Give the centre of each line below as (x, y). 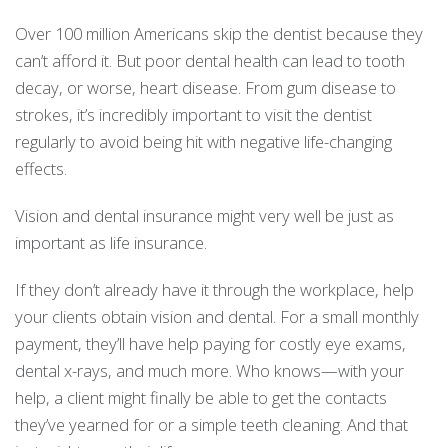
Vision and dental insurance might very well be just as (204, 215)
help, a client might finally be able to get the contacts (201, 397)
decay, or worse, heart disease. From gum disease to (205, 87)
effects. (41, 168)
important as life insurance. (111, 242)
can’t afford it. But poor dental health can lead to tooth (210, 60)
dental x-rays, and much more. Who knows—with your (209, 370)
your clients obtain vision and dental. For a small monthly (217, 316)
